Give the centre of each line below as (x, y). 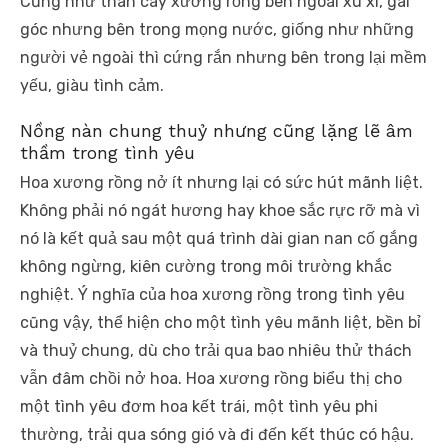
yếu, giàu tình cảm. (92, 86)
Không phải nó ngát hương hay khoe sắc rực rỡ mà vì (220, 211)
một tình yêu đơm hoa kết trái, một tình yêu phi (199, 407)
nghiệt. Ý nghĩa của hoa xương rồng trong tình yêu (212, 295)
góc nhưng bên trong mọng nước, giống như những (217, 30)
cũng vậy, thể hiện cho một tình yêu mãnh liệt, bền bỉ (220, 323)
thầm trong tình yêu (107, 153)
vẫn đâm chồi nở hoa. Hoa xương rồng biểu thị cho (211, 379)
